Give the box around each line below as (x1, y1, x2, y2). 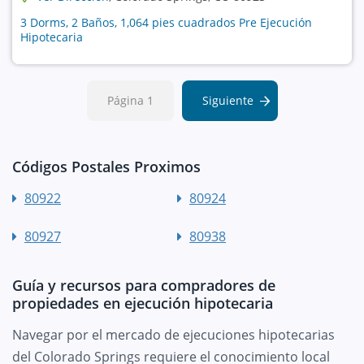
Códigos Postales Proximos (12, 156, 201, 176)
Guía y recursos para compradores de (12, 275, 275, 295)
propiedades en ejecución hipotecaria (12, 292, 273, 313)
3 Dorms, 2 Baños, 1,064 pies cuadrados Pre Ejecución (20, 14, 312, 30)
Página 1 (106, 92, 154, 108)
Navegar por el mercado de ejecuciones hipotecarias (12, 325, 335, 344)
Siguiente (201, 92, 253, 108)
